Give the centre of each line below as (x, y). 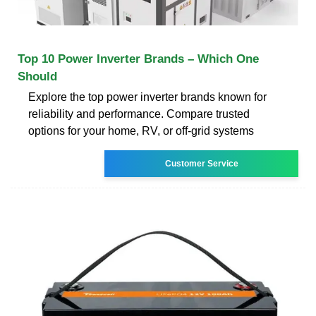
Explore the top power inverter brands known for (147, 97)
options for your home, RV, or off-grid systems (141, 130)
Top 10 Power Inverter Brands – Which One (138, 59)
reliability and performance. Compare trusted (139, 114)
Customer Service (201, 163)
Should (37, 76)
